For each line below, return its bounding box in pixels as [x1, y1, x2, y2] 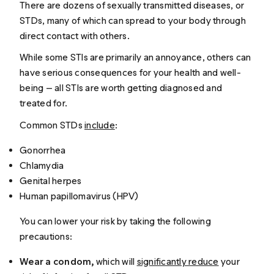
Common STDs [20, 119, 85, 131]
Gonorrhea [20, 144, 66, 156]
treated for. [20, 97, 68, 109]
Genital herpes [20, 174, 82, 187]
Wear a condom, [20, 255, 94, 267]
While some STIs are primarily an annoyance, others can [20, 51, 251, 64]
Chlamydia [20, 159, 64, 171]
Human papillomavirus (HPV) [20, 190, 139, 202]
